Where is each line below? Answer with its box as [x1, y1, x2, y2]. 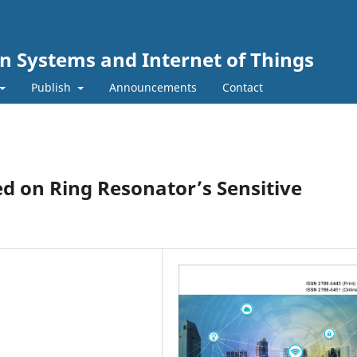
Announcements [108, 79, 197, 95]
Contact [222, 79, 263, 95]
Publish [31, 79, 74, 95]
